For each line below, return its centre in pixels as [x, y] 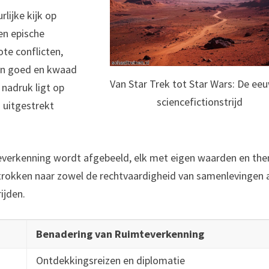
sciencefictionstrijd [200, 101]
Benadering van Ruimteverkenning [120, 234]
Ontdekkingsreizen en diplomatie [111, 261]
